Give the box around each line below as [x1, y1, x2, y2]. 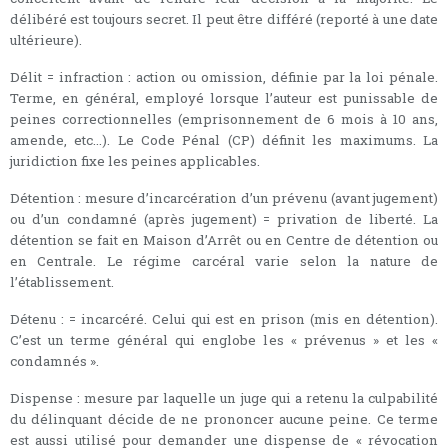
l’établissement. [10, 272, 114, 291]
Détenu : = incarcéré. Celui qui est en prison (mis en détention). [10, 309, 438, 328]
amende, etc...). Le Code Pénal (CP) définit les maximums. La [10, 130, 438, 149]
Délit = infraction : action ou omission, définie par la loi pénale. [10, 67, 438, 86]
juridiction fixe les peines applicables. [10, 151, 260, 170]
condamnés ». [10, 351, 99, 370]
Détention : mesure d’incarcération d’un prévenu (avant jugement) [10, 188, 438, 207]
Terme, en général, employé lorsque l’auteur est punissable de [10, 88, 438, 107]
